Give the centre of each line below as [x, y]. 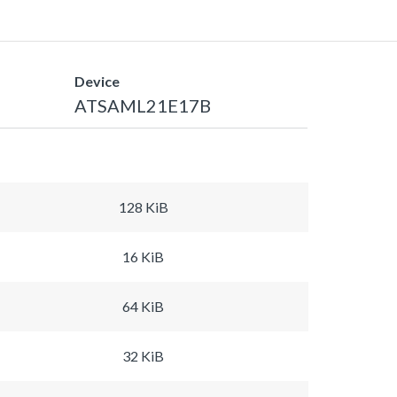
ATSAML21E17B [143, 105]
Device [97, 81]
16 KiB [143, 256]
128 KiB [143, 206]
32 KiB [143, 355]
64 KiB [143, 306]
